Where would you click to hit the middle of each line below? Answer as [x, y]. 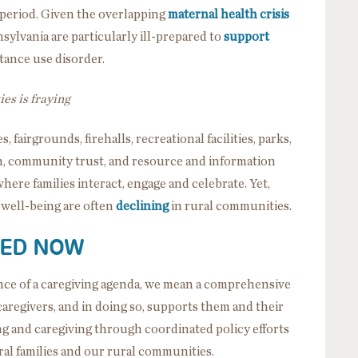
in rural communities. [230, 206]
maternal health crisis [229, 14]
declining [142, 206]
